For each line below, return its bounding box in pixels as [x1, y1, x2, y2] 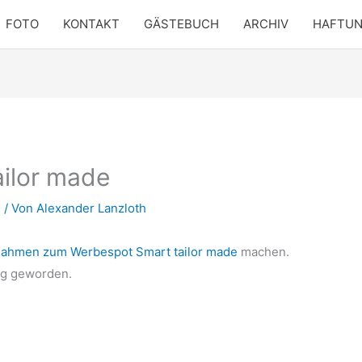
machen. [241, 244, 290, 260]
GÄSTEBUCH [144, 16, 219, 32]
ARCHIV [243, 16, 288, 32]
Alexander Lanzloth [36, 200, 147, 217]
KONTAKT [63, 16, 120, 32]
